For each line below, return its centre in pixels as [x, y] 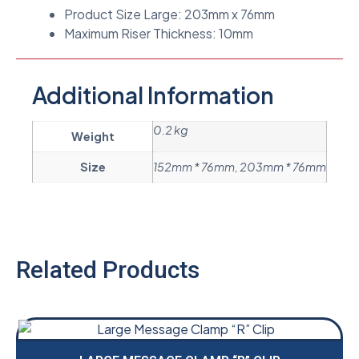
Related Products [108, 270]
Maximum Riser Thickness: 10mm [159, 34]
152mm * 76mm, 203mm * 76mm [240, 167]
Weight [93, 137]
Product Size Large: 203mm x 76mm [169, 14]
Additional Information [153, 95]
